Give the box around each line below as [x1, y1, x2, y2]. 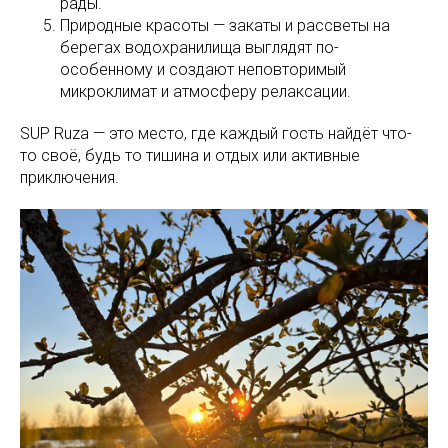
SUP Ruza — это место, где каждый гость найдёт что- [20, 124, 412, 144]
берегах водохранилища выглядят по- [60, 38, 339, 58]
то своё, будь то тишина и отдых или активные [20, 146, 360, 166]
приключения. [20, 168, 119, 188]
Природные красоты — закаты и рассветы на [60, 16, 390, 36]
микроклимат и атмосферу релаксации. [60, 82, 351, 102]
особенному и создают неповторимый [60, 60, 346, 80]
